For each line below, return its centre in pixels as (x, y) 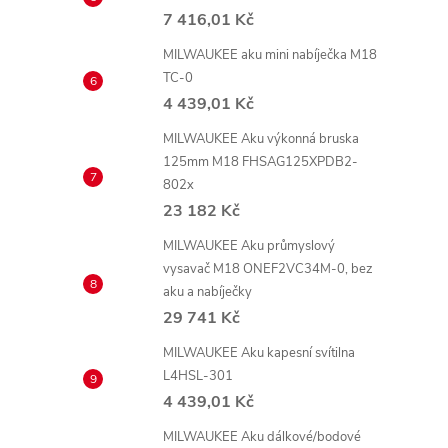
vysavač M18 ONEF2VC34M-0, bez (268, 269)
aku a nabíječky (207, 292)
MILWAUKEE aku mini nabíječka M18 (270, 55)
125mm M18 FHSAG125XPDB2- (260, 162)
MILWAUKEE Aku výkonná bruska (261, 139)
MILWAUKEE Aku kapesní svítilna (259, 353)
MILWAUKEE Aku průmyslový (249, 246)
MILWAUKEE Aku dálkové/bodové (262, 437)
